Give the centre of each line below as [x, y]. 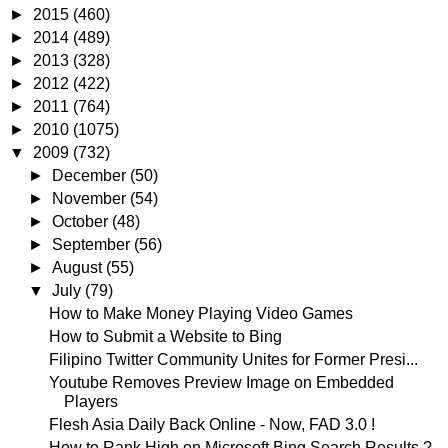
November [91, 198]
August [79, 267]
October [82, 221]
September [93, 244]
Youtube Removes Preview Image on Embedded [221, 382]
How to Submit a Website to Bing [165, 336]
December [91, 175]
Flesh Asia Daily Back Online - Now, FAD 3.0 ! [211, 424]
